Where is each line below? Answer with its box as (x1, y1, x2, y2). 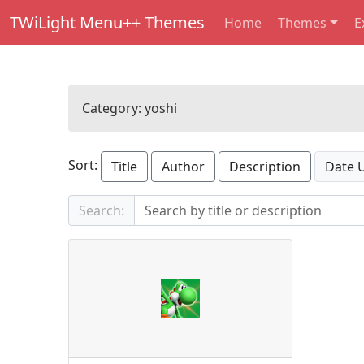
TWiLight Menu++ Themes (10, 11, 205, 33)
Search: (79, 201, 124, 219)
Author (162, 158, 205, 175)
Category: (82, 99, 145, 117)
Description (229, 158, 301, 175)
